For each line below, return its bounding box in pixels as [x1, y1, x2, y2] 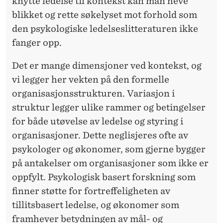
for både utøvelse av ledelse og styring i [12, 115, 183, 126]
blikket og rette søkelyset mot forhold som [12, 9, 197, 20]
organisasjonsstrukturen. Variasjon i [12, 88, 175, 99]
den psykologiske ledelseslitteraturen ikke [12, 23, 198, 34]
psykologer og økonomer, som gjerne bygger [12, 143, 206, 154]
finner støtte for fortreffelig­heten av [12, 185, 170, 196]
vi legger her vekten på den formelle [12, 74, 169, 85]
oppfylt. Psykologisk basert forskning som [12, 171, 196, 182]
